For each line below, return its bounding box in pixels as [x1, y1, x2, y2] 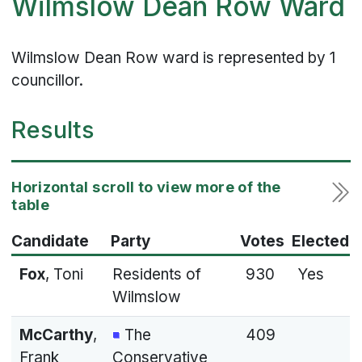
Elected [291, 231, 349, 250]
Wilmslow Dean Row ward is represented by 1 [11, 48, 336, 68]
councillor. [11, 71, 84, 90]
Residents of [112, 264, 201, 284]
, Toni [44, 264, 83, 284]
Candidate [11, 231, 90, 250]
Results [11, 115, 95, 144]
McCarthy [19, 325, 93, 344]
